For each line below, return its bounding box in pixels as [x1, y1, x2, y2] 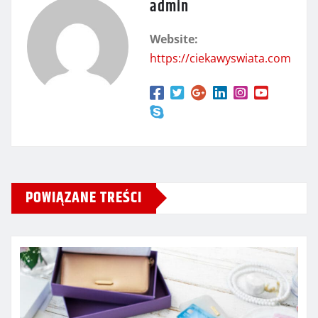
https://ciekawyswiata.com [150, 50, 291, 66]
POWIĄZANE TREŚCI [26, 185, 142, 210]
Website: [150, 31, 198, 47]
